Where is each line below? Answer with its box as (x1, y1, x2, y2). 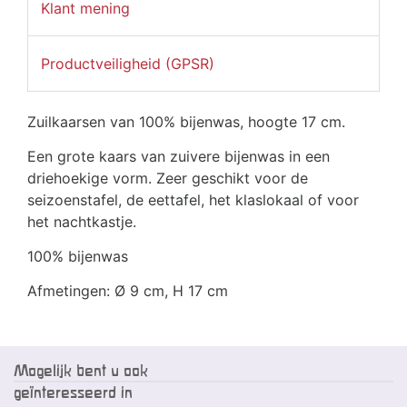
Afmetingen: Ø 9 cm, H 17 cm (27, 282, 228, 301)
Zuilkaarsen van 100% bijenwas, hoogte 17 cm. (27, 113, 345, 132)
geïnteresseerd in (14, 383, 133, 402)
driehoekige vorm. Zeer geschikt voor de (27, 169, 308, 188)
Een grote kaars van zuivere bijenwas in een (27, 147, 330, 166)
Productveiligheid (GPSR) (41, 55, 214, 74)
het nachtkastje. (27, 213, 136, 232)
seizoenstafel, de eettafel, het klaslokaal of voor (27, 191, 359, 210)
